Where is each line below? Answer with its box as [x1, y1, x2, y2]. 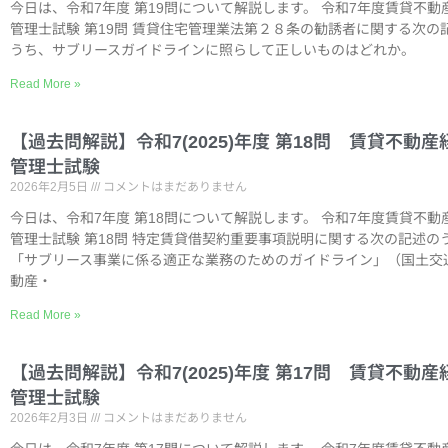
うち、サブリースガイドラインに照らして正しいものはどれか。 [10, 42, 423, 58]
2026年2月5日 [10, 180, 91, 194]
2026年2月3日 [10, 411, 91, 425]
